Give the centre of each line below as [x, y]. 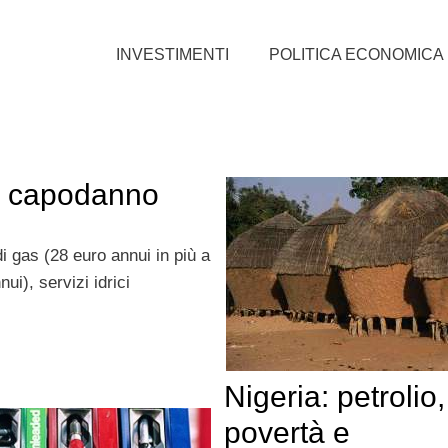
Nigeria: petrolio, [334, 397]
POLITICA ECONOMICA [356, 54]
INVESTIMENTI [172, 54]
